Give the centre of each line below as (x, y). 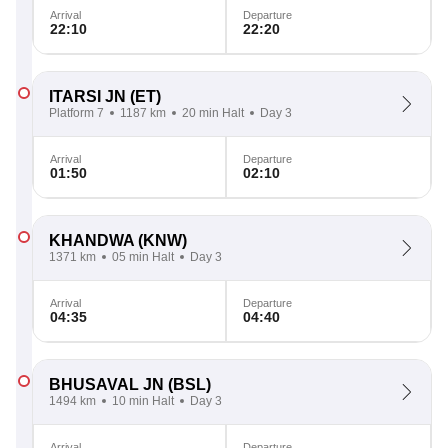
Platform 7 (76, 113)
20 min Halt (213, 113)
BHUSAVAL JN (106, 384)
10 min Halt (143, 401)
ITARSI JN (87, 96)
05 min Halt (143, 257)
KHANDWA (91, 240)
